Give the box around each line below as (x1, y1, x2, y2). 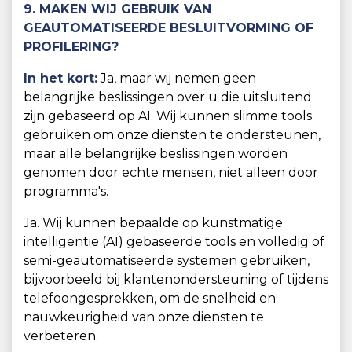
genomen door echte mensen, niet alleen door (24, 165, 318, 180)
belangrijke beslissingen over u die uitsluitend (24, 90, 312, 104)
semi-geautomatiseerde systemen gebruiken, (24, 253, 310, 268)
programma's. (24, 184, 108, 199)
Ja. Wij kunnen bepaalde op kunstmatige (24, 215, 283, 230)
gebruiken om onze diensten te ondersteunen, (24, 127, 321, 142)
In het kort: (24, 71, 97, 86)
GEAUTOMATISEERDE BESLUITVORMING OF (24, 20, 313, 35)
